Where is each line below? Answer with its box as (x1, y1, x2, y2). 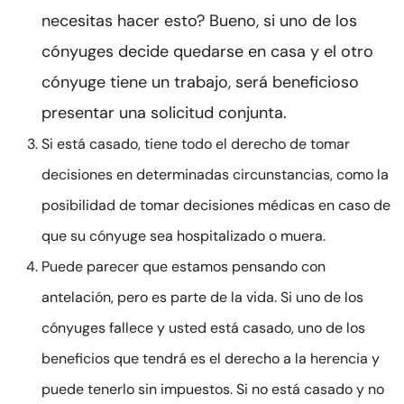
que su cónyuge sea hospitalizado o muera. (41, 226, 326, 246)
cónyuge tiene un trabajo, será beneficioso (41, 71, 359, 94)
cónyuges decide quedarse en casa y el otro (41, 41, 373, 63)
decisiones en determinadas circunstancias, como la (41, 165, 389, 185)
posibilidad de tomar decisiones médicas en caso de (41, 196, 390, 216)
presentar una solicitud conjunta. (41, 102, 287, 124)
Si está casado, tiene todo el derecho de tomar (41, 134, 350, 154)
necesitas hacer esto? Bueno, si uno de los (41, 10, 357, 32)
